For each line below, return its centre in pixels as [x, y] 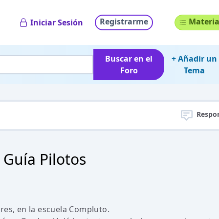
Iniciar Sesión [57, 22]
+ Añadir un [194, 59]
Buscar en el [129, 59]
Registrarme [124, 22]
